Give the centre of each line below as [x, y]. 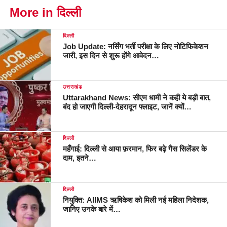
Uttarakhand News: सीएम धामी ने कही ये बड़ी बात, [137, 98]
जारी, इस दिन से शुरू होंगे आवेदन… [111, 56]
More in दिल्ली [45, 13]
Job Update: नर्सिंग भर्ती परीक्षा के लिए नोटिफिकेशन [136, 47]
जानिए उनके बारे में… [92, 209]
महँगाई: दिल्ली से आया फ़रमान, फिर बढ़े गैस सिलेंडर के [135, 149]
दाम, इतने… [80, 158]
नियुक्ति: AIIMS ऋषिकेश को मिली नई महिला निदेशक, [136, 200]
